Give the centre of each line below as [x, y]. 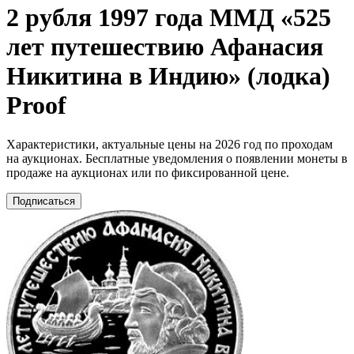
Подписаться [44, 201]
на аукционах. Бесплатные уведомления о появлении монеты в [177, 158]
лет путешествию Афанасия [165, 47]
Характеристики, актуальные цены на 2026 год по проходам [169, 144]
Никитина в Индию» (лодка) [168, 76]
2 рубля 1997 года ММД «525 [169, 18]
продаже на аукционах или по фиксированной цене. [148, 172]
